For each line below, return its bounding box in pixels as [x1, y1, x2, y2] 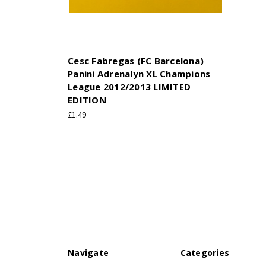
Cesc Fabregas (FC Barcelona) [68, 54, 204, 66]
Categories [180, 246, 229, 258]
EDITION [68, 93, 106, 106]
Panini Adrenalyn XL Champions [68, 67, 211, 80]
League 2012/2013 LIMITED [68, 80, 191, 93]
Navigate [68, 246, 109, 258]
